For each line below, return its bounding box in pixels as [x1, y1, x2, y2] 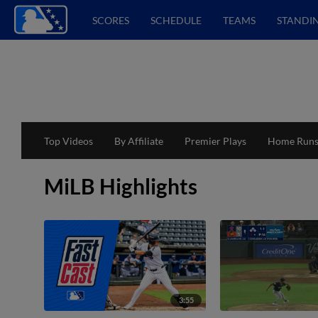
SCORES [92, 13, 129, 26]
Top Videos [44, 134, 93, 147]
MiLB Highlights [44, 173, 197, 199]
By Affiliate [114, 134, 163, 147]
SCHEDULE [150, 13, 202, 26]
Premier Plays [185, 134, 246, 147]
